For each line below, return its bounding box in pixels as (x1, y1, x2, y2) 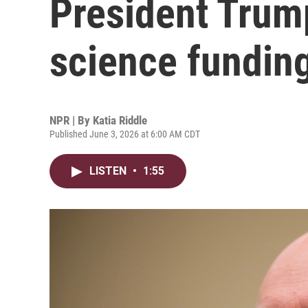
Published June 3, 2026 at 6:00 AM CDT (49, 129, 200, 140)
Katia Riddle (93, 113, 147, 127)
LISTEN (89, 164, 129, 177)
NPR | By (49, 113, 93, 127)
